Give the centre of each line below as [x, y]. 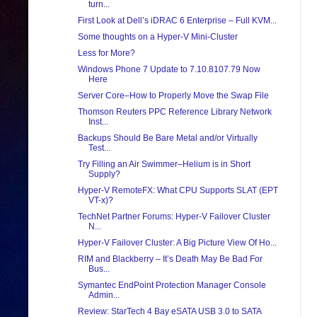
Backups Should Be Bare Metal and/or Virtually [167, 138]
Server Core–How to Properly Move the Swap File [173, 96]
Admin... [104, 295]
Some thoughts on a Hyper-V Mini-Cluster [157, 37]
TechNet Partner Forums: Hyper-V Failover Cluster [174, 217]
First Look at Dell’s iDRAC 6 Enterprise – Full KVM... [177, 21]
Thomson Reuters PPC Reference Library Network [174, 112]
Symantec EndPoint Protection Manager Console [172, 286]
